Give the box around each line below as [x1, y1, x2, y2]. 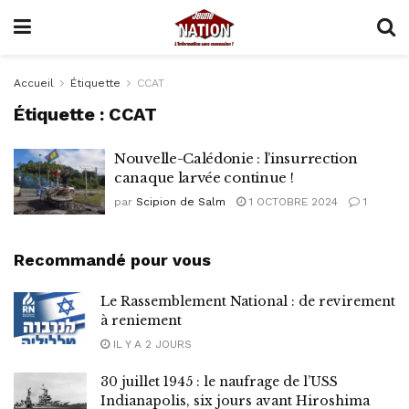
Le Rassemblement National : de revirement [100, 292, 395, 309]
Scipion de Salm [136, 195, 225, 208]
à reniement [100, 311, 182, 329]
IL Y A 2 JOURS [110, 337, 192, 351]
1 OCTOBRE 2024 [246, 195, 338, 208]
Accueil [14, 77, 54, 89]
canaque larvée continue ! [114, 169, 294, 186]
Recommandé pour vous [14, 249, 211, 269]
